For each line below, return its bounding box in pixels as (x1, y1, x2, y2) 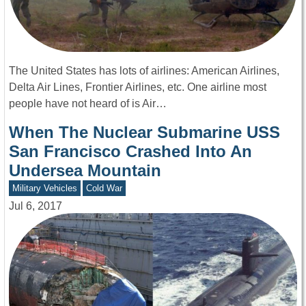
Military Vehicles (12, 182, 77, 193)
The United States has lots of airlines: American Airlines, (9, 64, 279, 76)
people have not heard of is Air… (9, 97, 167, 109)
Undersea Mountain (9, 161, 161, 180)
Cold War (86, 182, 123, 193)
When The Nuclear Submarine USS (9, 122, 280, 141)
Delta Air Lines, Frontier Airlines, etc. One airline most (9, 81, 266, 93)
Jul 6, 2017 (9, 199, 62, 212)
